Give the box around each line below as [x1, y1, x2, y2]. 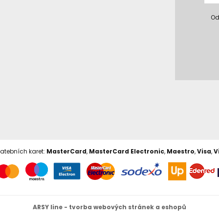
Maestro [166, 147, 195, 156]
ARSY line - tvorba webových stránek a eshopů [33, 202, 186, 211]
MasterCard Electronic [88, 147, 164, 156]
